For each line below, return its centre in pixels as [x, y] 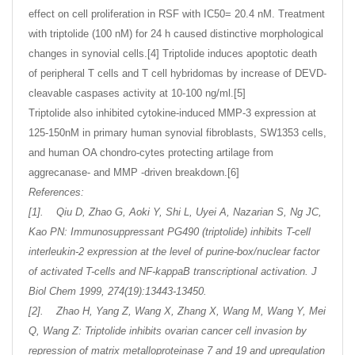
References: [56, 193]
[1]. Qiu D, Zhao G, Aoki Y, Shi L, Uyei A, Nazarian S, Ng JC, [175, 212]
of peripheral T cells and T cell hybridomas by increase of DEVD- [177, 74]
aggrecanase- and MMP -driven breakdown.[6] [134, 173]
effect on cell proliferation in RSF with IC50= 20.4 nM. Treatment [177, 14]
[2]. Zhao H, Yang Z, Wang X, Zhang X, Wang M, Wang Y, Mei [177, 311]
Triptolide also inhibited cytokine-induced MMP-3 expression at [172, 113]
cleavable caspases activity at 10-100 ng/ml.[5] [137, 94]
